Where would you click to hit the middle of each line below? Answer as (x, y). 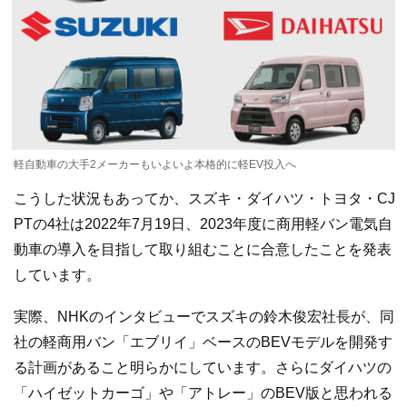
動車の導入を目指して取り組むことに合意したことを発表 (203, 250)
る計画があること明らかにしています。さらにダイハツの (203, 367)
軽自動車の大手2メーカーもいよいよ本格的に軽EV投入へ (155, 165)
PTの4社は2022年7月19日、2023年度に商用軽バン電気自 (203, 224)
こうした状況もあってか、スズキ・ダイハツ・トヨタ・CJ (204, 199)
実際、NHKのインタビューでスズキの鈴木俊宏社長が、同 (204, 316)
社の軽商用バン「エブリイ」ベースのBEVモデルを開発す (203, 342)
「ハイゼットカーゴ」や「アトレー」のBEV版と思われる (203, 392)
